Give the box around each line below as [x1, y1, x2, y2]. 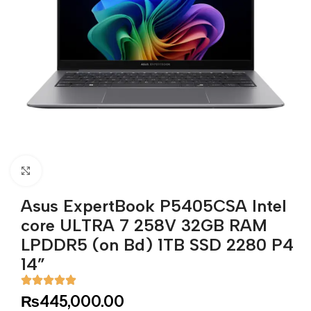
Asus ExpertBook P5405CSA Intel [21, 196, 286, 217]
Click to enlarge [41, 165, 112, 176]
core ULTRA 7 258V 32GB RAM [21, 215, 267, 236]
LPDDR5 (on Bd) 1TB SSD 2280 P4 [21, 235, 294, 255]
